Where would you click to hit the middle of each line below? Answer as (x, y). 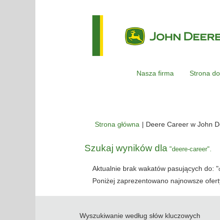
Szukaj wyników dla (126, 148)
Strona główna (117, 124)
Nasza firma (155, 73)
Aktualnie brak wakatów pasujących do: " (155, 168)
